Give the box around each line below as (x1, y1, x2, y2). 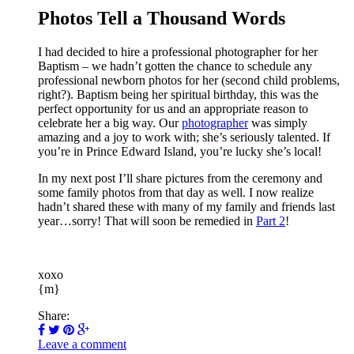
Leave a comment (38, 337, 126, 351)
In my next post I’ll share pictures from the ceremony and (38, 171, 322, 185)
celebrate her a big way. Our (38, 116, 182, 130)
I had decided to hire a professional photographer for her (38, 45, 318, 58)
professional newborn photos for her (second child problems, (38, 73, 340, 87)
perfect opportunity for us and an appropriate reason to (38, 102, 308, 115)
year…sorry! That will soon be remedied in (38, 214, 256, 228)
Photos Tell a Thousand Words (38, 8, 285, 29)
